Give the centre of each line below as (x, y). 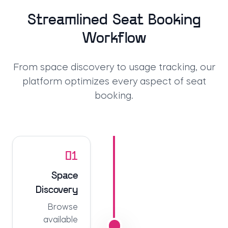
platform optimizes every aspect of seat (114, 82)
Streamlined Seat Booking (114, 20)
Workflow (114, 39)
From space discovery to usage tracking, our (114, 67)
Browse (63, 207)
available (61, 220)
